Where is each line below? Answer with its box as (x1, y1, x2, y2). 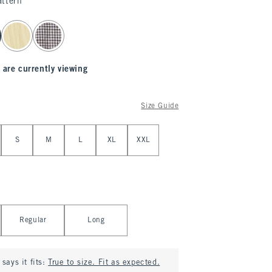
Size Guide (141, 103, 179, 110)
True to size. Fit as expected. (48, 259, 160, 267)
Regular (19, 217, 47, 224)
